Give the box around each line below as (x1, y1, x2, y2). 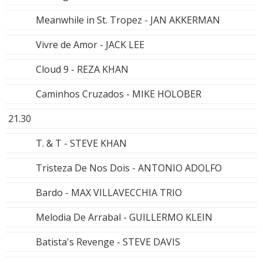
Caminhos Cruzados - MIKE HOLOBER (36, 87, 201, 100)
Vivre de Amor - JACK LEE (36, 38, 144, 51)
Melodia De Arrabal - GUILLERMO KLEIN (36, 210, 213, 224)
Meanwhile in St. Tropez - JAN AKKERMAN (36, 13, 220, 26)
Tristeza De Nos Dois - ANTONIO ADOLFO (36, 161, 222, 174)
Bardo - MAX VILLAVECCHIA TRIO (36, 186, 182, 199)
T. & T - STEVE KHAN (36, 136, 127, 150)
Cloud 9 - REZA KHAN (36, 62, 129, 76)
